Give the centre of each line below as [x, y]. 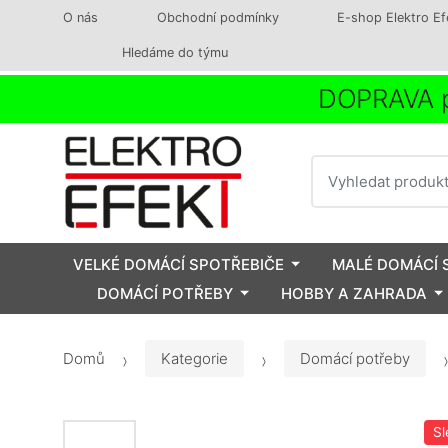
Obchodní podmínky [217, 17]
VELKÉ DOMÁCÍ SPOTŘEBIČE [178, 264]
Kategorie [194, 359]
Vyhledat [342, 165]
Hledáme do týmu [174, 52]
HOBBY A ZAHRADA [354, 293]
